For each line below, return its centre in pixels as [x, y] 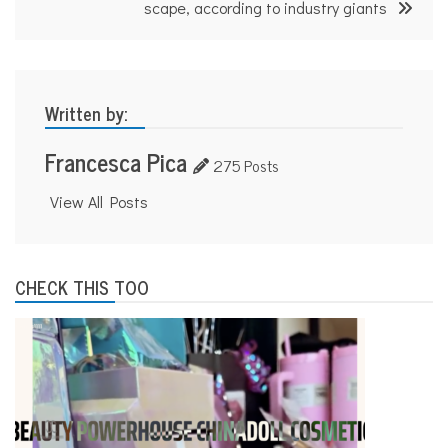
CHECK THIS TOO [82, 286]
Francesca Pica [116, 161]
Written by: [86, 112]
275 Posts [244, 164]
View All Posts [99, 201]
